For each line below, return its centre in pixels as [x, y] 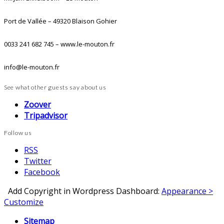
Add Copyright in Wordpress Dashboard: [83, 191]
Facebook [42, 172]
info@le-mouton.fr [32, 67]
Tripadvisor [46, 116]
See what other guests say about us [55, 87]
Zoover [37, 105]
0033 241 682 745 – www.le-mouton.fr [59, 44]
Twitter [38, 161]
